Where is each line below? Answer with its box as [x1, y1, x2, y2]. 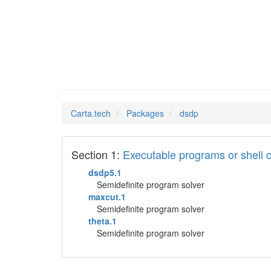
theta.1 [88, 215, 117, 227]
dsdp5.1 [88, 166, 122, 178]
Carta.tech [71, 107, 111, 119]
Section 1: [71, 146, 123, 162]
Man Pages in [62, 60, 163, 77]
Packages [126, 107, 164, 119]
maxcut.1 [88, 191, 126, 203]
